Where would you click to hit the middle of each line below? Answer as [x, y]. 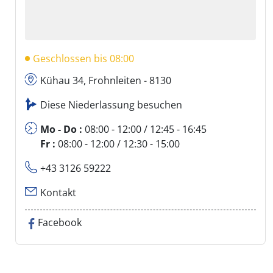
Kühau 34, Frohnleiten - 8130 [106, 81]
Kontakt [58, 193]
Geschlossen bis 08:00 [83, 59]
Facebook [60, 223]
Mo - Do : [62, 129]
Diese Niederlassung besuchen [111, 105]
